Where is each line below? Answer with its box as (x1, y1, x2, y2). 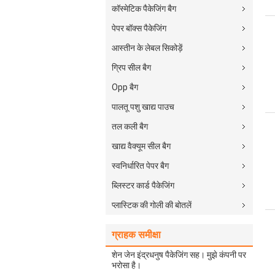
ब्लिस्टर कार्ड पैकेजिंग (112, 180, 174, 190)
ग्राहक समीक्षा (112, 229, 161, 241)
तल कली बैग (112, 122, 148, 131)
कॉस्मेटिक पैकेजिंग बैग (112, 4, 176, 14)
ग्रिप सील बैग (112, 63, 151, 72)
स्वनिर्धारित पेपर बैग (112, 161, 169, 171)
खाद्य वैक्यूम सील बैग (112, 141, 171, 151)
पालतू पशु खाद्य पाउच (112, 102, 174, 112)
